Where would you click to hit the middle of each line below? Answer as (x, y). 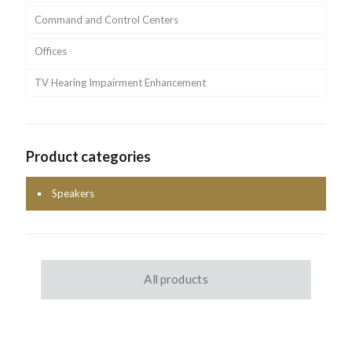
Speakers (73, 193)
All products (176, 279)
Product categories (88, 156)
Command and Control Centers (106, 19)
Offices (51, 51)
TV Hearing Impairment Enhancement (120, 82)
